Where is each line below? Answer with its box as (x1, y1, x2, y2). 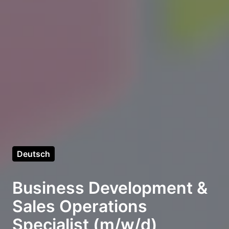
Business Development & (12, 178, 208, 198)
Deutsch (17, 149, 50, 159)
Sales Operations (12, 196, 147, 217)
